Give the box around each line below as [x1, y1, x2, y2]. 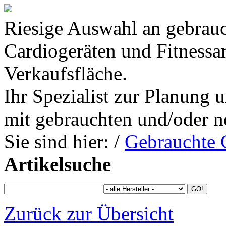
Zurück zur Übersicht [4, 203, 174, 224]
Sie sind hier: [4, 131, 109, 152]
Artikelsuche [4, 153, 111, 175]
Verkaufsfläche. [4, 63, 127, 84]
